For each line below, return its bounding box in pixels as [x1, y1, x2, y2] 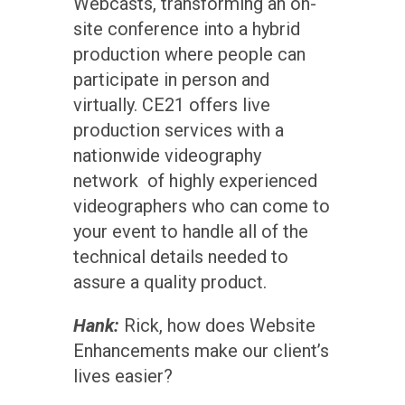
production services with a [72, 118, 284, 141]
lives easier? [72, 364, 177, 387]
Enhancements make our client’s [72, 339, 329, 362]
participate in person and [72, 68, 269, 90]
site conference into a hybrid [72, 17, 300, 40]
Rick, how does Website [118, 314, 316, 336]
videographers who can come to [72, 194, 330, 217]
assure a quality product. [72, 270, 267, 293]
